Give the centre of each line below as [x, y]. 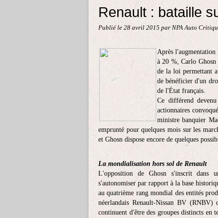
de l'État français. [181, 91]
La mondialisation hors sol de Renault [153, 164]
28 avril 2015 [142, 28]
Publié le [111, 28]
